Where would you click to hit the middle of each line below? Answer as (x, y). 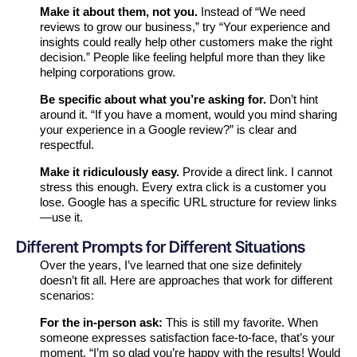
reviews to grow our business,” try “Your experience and (185, 27)
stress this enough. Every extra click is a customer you (183, 187)
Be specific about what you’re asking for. (153, 100)
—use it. (61, 218)
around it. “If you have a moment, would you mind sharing (188, 115)
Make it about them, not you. (119, 12)
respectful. (67, 145)
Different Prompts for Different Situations (161, 247)
